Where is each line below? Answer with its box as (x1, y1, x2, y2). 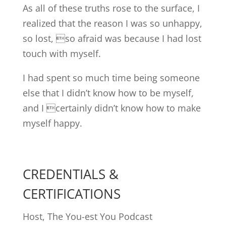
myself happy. (22, 117, 82, 129)
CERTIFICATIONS (22, 185, 121, 203)
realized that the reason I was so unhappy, (22, 17, 202, 29)
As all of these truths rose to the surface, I (22, 2, 200, 14)
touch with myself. (22, 47, 101, 60)
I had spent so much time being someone (22, 72, 200, 84)
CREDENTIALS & (22, 165, 119, 183)
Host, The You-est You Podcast (22, 210, 152, 222)
